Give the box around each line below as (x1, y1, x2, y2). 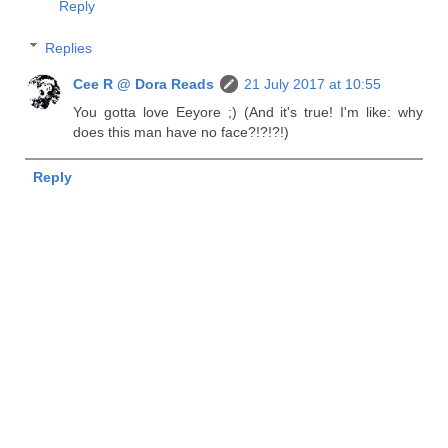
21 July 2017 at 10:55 (244, 75, 382, 92)
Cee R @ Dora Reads (73, 75, 215, 92)
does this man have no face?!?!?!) (73, 123, 290, 140)
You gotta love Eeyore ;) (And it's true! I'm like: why (73, 103, 423, 120)
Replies (45, 39, 93, 56)
